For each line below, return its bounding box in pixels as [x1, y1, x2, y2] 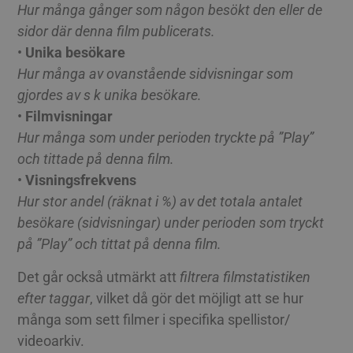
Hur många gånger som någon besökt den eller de [17, 2, 323, 19]
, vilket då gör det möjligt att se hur [90, 289, 304, 307]
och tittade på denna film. [17, 150, 175, 168]
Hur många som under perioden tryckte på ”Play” [17, 129, 314, 147]
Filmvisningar [25, 108, 113, 125]
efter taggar [17, 289, 91, 307]
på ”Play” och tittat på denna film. [17, 236, 222, 253]
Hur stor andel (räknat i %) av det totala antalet [17, 193, 303, 210]
